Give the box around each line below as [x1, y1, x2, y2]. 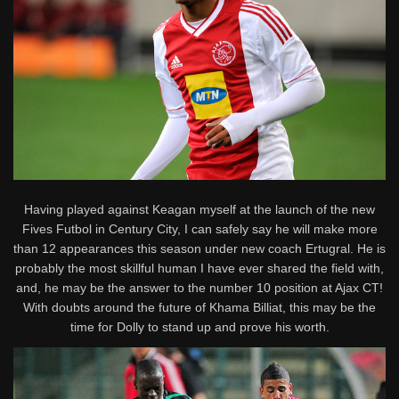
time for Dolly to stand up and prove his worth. [69, 319, 330, 334]
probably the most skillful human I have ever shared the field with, [15, 260, 384, 275]
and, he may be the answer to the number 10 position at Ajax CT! [16, 280, 383, 295]
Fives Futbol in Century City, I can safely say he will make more [21, 221, 378, 236]
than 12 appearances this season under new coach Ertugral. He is [13, 240, 386, 256]
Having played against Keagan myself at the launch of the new [24, 201, 375, 216]
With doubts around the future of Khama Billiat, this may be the [23, 299, 376, 314]
